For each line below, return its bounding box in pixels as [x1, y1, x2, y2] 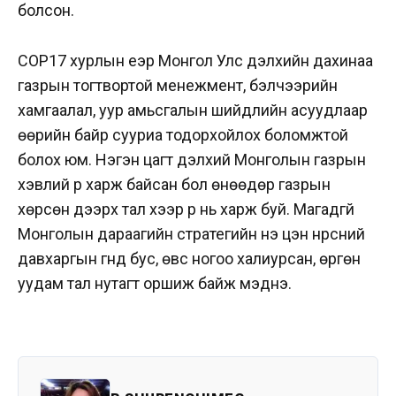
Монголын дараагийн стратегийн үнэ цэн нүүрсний [18, 224, 365, 243]
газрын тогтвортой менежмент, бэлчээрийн [18, 75, 338, 95]
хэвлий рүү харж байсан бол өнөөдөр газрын [18, 174, 331, 194]
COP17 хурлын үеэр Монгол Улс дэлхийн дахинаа [18, 50, 373, 70]
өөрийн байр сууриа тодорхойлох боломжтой [18, 125, 348, 144]
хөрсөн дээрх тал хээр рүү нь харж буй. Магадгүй [18, 199, 354, 218]
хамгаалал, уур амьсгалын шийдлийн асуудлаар [18, 100, 368, 119]
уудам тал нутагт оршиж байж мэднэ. [18, 273, 292, 293]
